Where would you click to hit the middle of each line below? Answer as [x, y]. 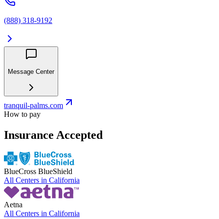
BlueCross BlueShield [38, 171]
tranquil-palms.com [33, 106]
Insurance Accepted [53, 135]
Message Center [31, 71]
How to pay [22, 114]
